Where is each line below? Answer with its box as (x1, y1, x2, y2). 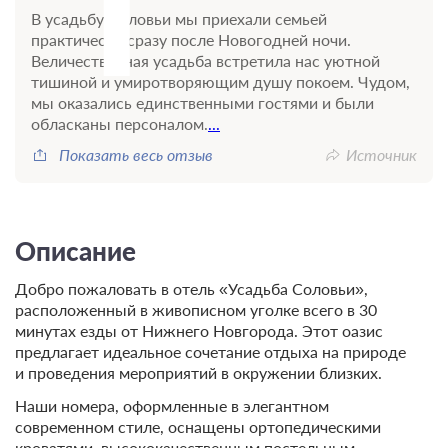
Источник (346, 144, 417, 164)
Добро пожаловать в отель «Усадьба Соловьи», (15, 278, 368, 298)
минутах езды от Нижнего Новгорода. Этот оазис (15, 320, 383, 340)
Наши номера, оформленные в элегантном (15, 395, 329, 415)
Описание (15, 235, 136, 266)
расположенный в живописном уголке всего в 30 (15, 299, 377, 319)
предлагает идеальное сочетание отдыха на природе (15, 341, 406, 361)
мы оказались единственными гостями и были (31, 92, 374, 112)
